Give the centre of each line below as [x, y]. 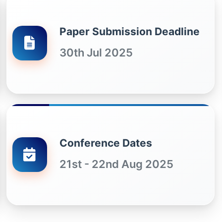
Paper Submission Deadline [129, 31]
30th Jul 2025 [96, 52]
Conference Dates [106, 143]
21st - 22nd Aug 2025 [116, 164]
